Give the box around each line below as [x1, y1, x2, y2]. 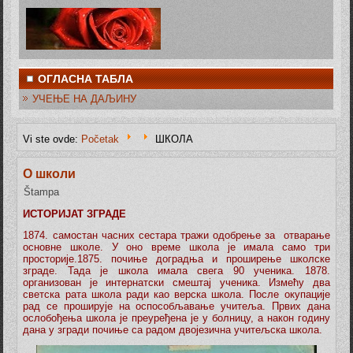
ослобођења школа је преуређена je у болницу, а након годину [23, 312, 330, 324]
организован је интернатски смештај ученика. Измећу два [23, 277, 330, 288]
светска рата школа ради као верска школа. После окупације [23, 288, 330, 300]
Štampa [24, 186, 60, 198]
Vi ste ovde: [23, 133, 82, 145]
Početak [81, 133, 120, 145]
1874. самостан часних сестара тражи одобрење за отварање [23, 229, 330, 241]
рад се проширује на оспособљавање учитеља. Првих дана [23, 300, 330, 312]
